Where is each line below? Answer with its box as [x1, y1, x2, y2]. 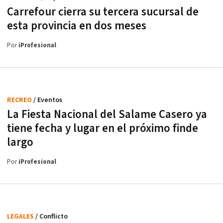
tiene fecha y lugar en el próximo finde [7, 120, 198, 136]
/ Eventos [33, 95, 62, 105]
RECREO [7, 95, 33, 105]
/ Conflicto [35, 212, 68, 221]
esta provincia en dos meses [7, 18, 146, 33]
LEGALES [7, 212, 35, 221]
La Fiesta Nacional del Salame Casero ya [7, 107, 207, 122]
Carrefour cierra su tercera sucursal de [7, 4, 199, 19]
